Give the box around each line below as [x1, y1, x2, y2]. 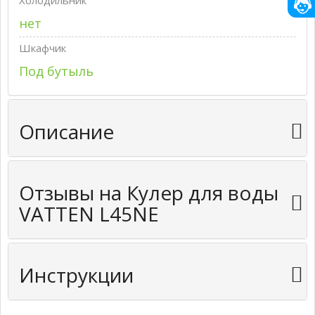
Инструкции [19, 262, 134, 288]
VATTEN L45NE [19, 200, 159, 227]
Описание [19, 118, 114, 145]
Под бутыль [19, 63, 94, 79]
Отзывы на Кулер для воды [19, 179, 278, 206]
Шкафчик [19, 41, 66, 55]
